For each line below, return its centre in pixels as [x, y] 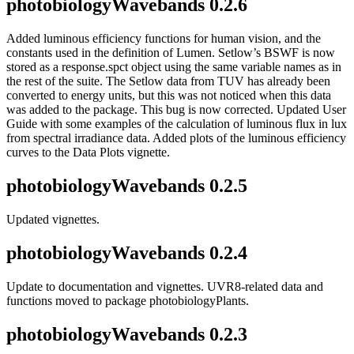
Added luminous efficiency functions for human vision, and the [164, 39]
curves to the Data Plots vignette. [88, 153]
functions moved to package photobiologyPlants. [128, 300]
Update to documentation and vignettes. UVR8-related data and [165, 286]
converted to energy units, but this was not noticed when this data [169, 96]
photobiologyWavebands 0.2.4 [127, 253]
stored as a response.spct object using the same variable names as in [174, 67]
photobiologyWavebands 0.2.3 [127, 334]
